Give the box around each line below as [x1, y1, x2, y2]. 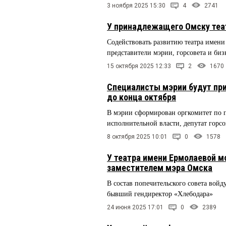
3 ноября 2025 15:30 [107, 2, 165, 10]
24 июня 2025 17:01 [107, 203, 163, 211]
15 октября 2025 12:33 [107, 63, 171, 70]
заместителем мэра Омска [107, 162, 212, 174]
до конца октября [107, 92, 176, 103]
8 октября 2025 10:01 [107, 133, 167, 141]
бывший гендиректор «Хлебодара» [107, 190, 213, 198]
